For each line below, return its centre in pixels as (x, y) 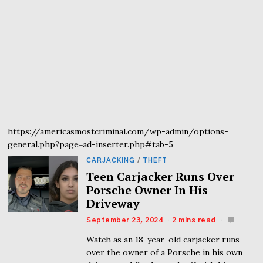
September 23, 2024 (125, 220)
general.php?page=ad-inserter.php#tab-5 (91, 145)
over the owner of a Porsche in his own (165, 253)
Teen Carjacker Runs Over (161, 177)
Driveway (113, 204)
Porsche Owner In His (147, 190)
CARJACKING (111, 161)
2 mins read (194, 220)
